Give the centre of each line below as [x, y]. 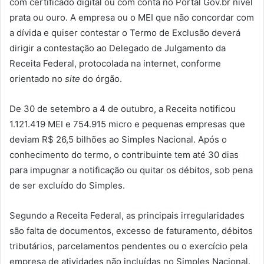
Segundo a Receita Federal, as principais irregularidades [127, 215]
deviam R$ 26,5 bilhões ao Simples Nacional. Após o [118, 139]
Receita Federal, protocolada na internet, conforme [115, 63]
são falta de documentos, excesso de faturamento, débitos [131, 230]
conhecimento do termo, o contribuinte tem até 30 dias [124, 154]
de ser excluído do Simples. [67, 185]
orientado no [37, 78]
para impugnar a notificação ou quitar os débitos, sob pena [131, 170]
